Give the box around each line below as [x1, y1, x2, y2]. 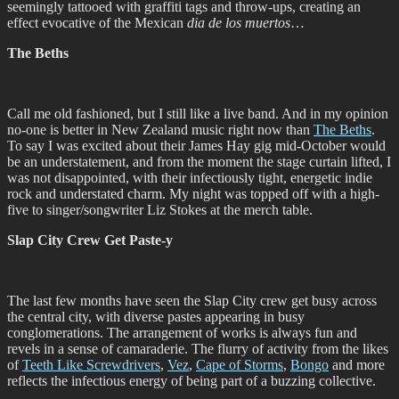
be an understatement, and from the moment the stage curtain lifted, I [7, 153, 391, 169]
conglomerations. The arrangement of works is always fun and [7, 324, 357, 340]
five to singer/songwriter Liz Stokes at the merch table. [7, 201, 313, 217]
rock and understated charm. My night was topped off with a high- [7, 185, 379, 201]
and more [329, 356, 385, 372]
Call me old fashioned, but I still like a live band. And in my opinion [7, 105, 388, 121]
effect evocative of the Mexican [7, 14, 187, 30]
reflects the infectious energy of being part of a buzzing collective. [7, 372, 376, 388]
